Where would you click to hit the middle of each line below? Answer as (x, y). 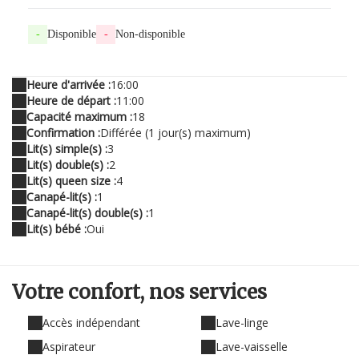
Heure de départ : (71, 101)
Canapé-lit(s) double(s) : (87, 213)
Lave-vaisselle (252, 347)
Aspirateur (69, 347)
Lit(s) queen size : (71, 181)
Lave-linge (242, 323)
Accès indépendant (91, 323)
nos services (208, 292)
